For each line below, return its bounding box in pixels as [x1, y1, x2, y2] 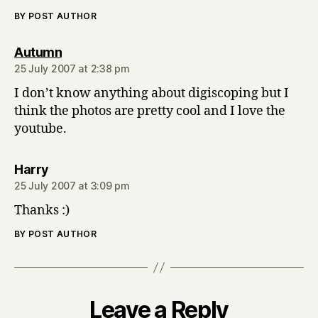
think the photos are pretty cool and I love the [14, 103, 285, 119]
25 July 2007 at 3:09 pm [14, 180, 130, 192]
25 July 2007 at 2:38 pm [14, 62, 130, 75]
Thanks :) [14, 202, 70, 219]
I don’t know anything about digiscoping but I [14, 85, 289, 102]
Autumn [14, 45, 62, 60]
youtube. [14, 121, 67, 137]
